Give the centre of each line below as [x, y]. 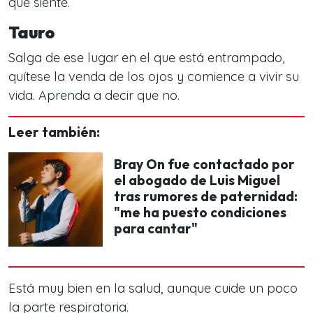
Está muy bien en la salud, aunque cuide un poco [153, 289]
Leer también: [54, 132]
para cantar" [156, 229]
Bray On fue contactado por [204, 165]
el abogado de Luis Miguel [197, 181]
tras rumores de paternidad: [206, 197]
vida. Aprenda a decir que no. [94, 96]
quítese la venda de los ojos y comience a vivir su [154, 77]
